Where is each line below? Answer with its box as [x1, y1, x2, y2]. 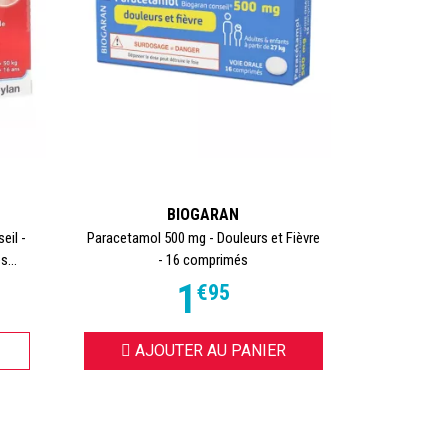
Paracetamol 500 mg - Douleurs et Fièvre [86, 228, 320, 247]
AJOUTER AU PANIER [134, 340, 286, 360]
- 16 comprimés [158, 250, 249, 269]
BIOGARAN [167, 204, 240, 224]
